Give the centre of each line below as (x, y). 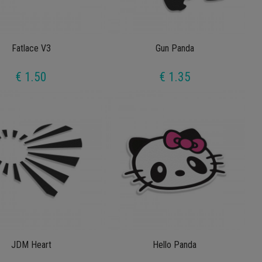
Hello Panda (175, 245)
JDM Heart (31, 245)
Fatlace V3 (31, 48)
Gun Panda (175, 48)
